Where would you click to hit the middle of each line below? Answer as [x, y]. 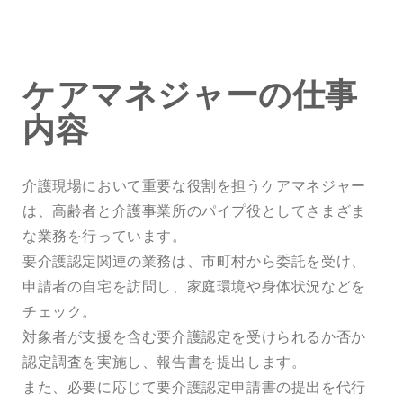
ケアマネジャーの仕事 [190, 96]
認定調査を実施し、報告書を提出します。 [165, 361]
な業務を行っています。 [105, 235]
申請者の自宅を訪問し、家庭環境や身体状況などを [194, 286]
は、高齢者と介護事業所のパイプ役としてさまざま [194, 210]
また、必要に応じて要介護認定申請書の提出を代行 [194, 386]
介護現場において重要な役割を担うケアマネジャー [194, 185]
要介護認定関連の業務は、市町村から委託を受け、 [194, 260]
